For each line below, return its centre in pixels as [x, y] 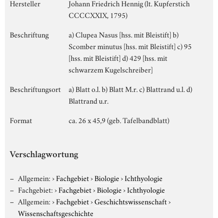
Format [21, 119]
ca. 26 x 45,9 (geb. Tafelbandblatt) [119, 119]
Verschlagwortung [44, 155]
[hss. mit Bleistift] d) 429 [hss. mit [118, 57]
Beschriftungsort [35, 88]
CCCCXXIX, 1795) [98, 14]
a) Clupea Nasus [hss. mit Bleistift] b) [124, 34]
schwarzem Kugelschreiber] [111, 69]
